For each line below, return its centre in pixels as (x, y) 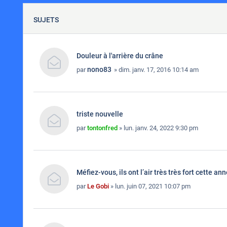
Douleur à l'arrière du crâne (120, 56)
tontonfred (102, 128)
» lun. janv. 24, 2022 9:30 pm (158, 128)
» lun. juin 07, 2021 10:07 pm (150, 186)
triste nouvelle (100, 114)
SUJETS (46, 20)
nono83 (99, 69)
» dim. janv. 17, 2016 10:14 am (156, 70)
